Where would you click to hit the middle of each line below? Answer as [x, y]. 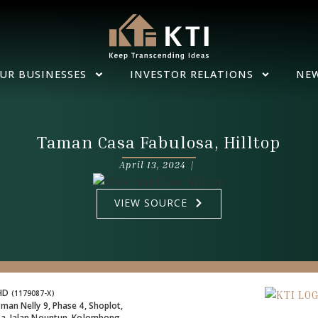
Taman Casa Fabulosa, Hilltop [159, 142]
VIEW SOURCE [151, 203]
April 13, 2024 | [159, 165]
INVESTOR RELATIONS [191, 75]
